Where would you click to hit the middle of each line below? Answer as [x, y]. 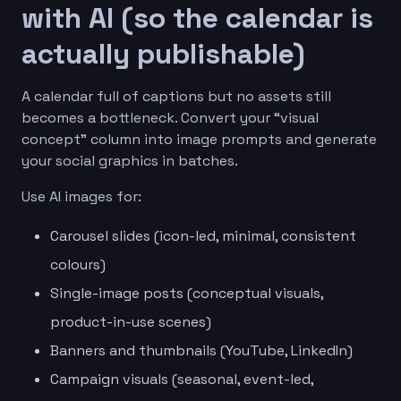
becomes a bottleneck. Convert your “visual [170, 117]
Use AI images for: [81, 196]
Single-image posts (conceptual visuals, [187, 293]
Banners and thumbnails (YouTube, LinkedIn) [201, 350]
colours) [78, 264]
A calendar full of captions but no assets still [176, 96]
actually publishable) [163, 53]
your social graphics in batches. [130, 160]
